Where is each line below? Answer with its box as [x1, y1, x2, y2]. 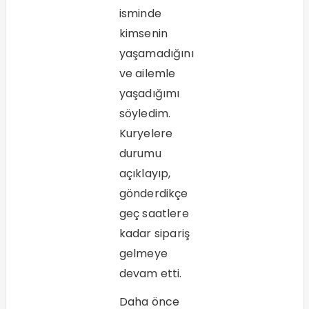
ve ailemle [119, 66, 176, 82]
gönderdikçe [119, 186, 188, 202]
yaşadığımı [119, 86, 180, 102]
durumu [119, 146, 161, 162]
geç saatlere [119, 206, 189, 222]
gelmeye [119, 246, 168, 262]
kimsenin [119, 26, 168, 42]
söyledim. [119, 106, 171, 122]
